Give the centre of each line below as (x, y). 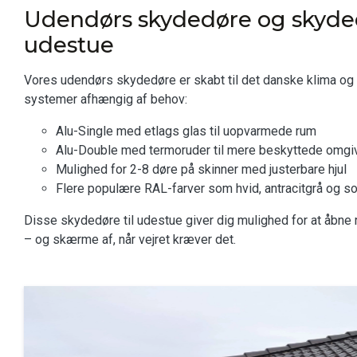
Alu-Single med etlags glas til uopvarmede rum (186, 131)
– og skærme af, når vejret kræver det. (130, 239)
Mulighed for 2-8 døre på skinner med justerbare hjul (201, 169)
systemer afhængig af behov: (106, 99)
